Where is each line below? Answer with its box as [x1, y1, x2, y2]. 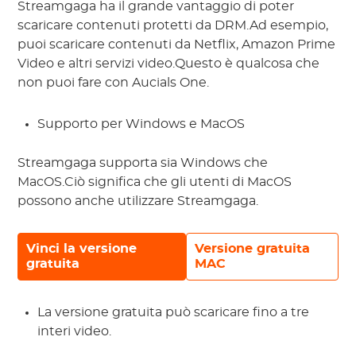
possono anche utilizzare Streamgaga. [17, 195, 259, 208]
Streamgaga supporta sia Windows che [17, 157, 269, 170]
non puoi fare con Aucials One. [17, 76, 210, 90]
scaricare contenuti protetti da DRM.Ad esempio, [17, 19, 329, 33]
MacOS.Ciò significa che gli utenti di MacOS [17, 176, 292, 189]
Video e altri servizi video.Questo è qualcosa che [17, 57, 320, 71]
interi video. [37, 325, 112, 339]
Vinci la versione [26, 242, 137, 256]
